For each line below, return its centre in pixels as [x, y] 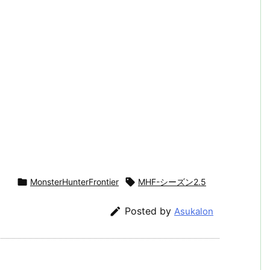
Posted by [149, 211]
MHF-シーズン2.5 [172, 181]
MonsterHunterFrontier [74, 181]
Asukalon [194, 212]
